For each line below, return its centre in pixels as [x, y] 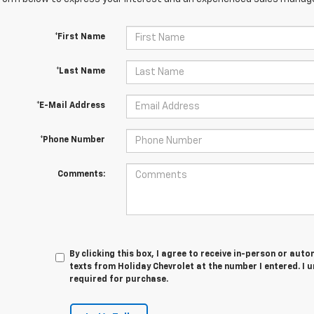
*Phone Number [72, 140]
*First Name [80, 37]
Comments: [81, 175]
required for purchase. [119, 280]
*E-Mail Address [70, 106]
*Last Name [80, 71]
